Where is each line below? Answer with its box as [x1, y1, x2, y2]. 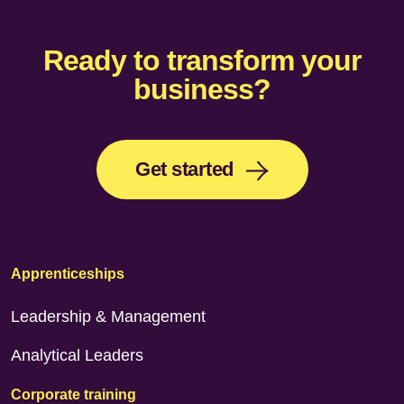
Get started [135, 158, 234, 180]
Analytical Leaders [11, 346, 143, 364]
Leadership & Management [11, 308, 206, 326]
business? [133, 73, 271, 106]
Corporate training [11, 387, 136, 402]
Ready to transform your [43, 44, 361, 77]
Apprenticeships [11, 266, 124, 281]
